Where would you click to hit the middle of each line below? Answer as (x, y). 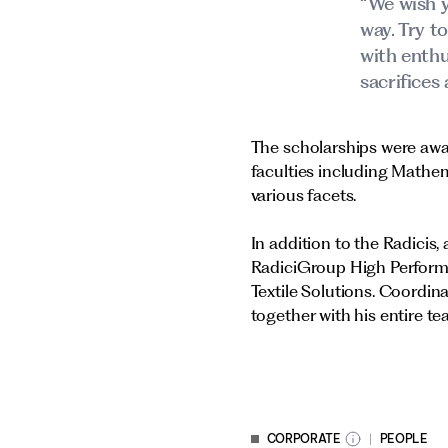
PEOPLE (403, 438)
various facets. (303, 194)
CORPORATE (303, 438)
